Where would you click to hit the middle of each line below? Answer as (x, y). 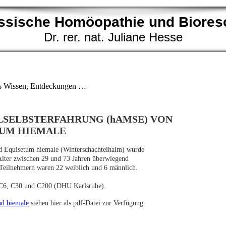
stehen (40, 203)
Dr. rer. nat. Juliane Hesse (113, 37)
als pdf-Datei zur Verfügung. (103, 203)
